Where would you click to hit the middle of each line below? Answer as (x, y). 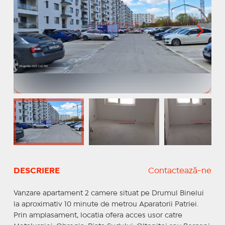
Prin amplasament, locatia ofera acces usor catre (98, 215)
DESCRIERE (36, 171)
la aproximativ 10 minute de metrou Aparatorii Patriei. (106, 204)
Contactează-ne (180, 171)
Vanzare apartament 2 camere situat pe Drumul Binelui (108, 193)
